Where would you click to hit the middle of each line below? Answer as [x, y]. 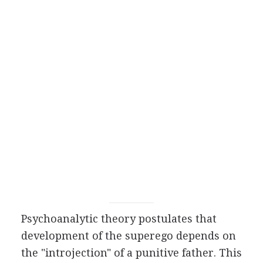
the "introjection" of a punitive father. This [131, 253]
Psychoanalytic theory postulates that [119, 219]
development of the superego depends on [128, 236]
